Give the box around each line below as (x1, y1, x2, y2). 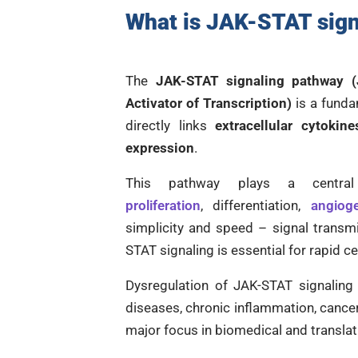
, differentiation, (201, 197, 311, 213)
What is (125, 9, 206, 35)
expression (125, 140, 194, 156)
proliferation (125, 197, 201, 213)
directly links (125, 117, 216, 133)
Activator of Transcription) (125, 95, 292, 111)
